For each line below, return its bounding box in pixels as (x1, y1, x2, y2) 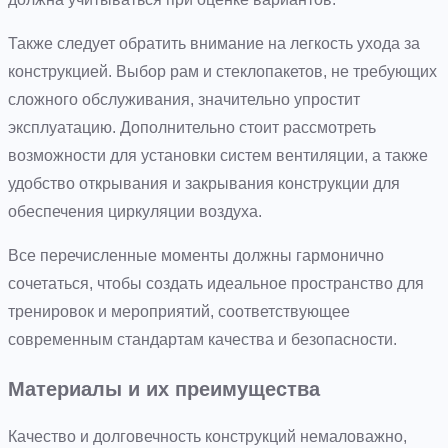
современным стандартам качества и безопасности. (8, 330, 397, 348)
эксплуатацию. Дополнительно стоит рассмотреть (8, 118, 376, 136)
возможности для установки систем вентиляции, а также (8, 146, 428, 164)
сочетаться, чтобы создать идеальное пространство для (8, 274, 424, 292)
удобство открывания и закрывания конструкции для (8, 174, 400, 192)
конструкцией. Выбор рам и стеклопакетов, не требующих (8, 62, 437, 80)
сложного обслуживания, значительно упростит (8, 90, 360, 108)
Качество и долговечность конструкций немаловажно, (8, 427, 407, 445)
